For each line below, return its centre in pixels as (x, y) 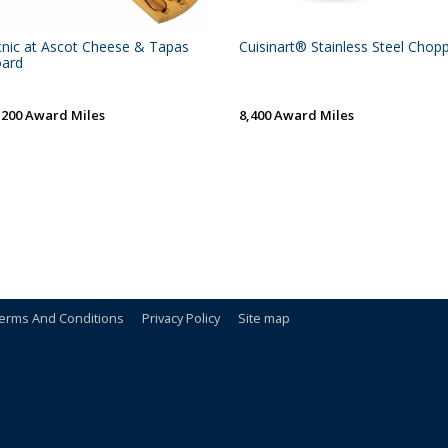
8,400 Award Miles (296, 115)
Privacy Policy (181, 318)
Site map (264, 318)
